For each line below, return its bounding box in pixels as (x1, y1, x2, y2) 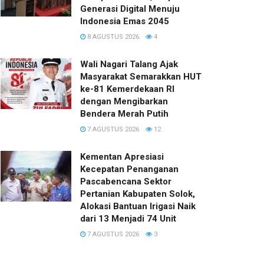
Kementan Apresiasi (80, 151, 164, 163)
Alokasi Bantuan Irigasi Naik (80, 201, 196, 212)
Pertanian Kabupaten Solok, (80, 189, 195, 200)
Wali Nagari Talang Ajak (80, 59, 178, 70)
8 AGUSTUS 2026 (85, 33, 139, 41)
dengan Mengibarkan (80, 96, 168, 107)
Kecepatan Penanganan (80, 164, 179, 175)
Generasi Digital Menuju (80, 4, 180, 15)
